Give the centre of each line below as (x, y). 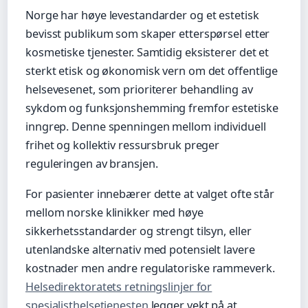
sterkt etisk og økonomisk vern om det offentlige (152, 70)
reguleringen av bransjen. (92, 163)
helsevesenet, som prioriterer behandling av (139, 89)
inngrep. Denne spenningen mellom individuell (146, 126)
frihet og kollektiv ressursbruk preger (123, 145)
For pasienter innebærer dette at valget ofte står (150, 194)
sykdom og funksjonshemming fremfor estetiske (152, 108)
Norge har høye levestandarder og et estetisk (142, 15)
